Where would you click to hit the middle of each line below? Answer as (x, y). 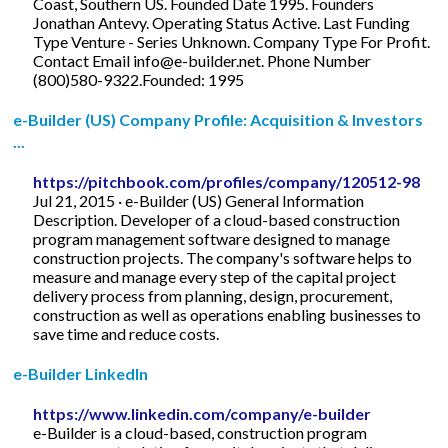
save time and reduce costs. (126, 333)
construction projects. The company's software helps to (223, 257)
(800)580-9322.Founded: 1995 (139, 79)
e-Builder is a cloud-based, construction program (200, 432)
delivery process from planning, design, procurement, (213, 295)
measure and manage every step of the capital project (215, 276)
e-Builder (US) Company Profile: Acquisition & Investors (218, 119)
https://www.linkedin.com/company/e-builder (202, 413)
